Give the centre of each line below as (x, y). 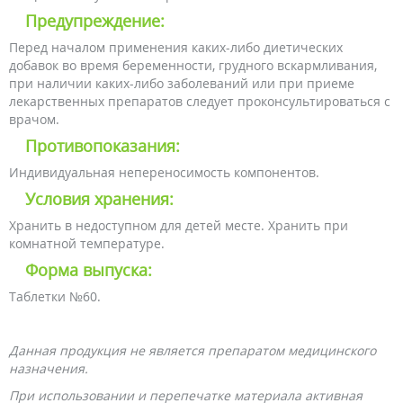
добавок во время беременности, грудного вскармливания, (193, 65)
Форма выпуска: (89, 270)
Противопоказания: (103, 146)
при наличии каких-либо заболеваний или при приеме (182, 83)
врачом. (34, 119)
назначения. (49, 368)
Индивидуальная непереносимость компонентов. (164, 172)
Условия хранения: (99, 199)
